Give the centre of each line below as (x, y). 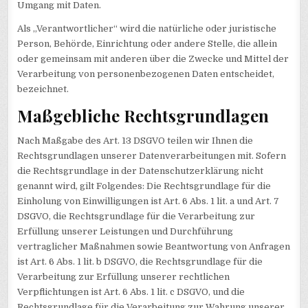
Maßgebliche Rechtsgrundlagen (143, 115)
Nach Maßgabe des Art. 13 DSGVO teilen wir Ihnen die (135, 140)
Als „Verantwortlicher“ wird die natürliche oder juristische (147, 29)
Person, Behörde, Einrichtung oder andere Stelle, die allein (147, 44)
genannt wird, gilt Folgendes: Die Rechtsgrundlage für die (144, 186)
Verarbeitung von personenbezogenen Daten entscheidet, (146, 74)
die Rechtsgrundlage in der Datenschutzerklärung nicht (141, 170)
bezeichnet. (43, 89)
